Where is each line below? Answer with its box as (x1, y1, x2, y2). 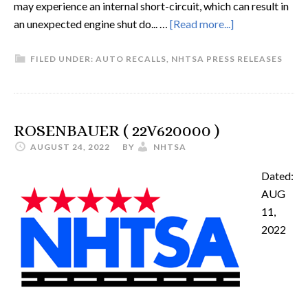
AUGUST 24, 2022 (30, 142, 110, 152)
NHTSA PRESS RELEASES (171, 54, 283, 64)
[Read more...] (170, 17, 234, 30)
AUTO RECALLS (96, 54, 166, 64)
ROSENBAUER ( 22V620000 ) (14, 121, 219, 140)
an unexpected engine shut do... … (14, 17, 170, 30)
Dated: (261, 169, 294, 182)
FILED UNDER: (30, 54, 96, 64)
